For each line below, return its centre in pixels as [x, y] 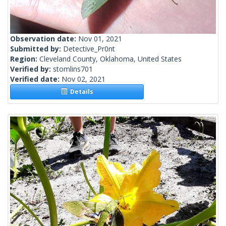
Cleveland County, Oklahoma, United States [110, 59]
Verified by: [32, 69]
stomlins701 [73, 69]
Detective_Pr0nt [89, 49]
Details [80, 92]
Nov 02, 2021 [83, 79]
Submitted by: [37, 49]
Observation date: [44, 39]
